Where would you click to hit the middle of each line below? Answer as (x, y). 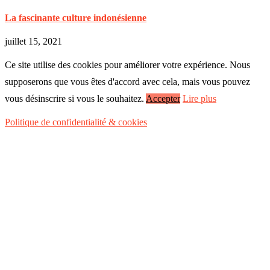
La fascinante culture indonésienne (76, 17)
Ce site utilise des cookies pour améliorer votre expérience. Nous (127, 64)
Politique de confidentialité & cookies (76, 122)
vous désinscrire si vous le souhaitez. (74, 98)
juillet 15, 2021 (33, 41)
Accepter (163, 98)
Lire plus (199, 98)
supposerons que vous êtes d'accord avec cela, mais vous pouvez (127, 81)
